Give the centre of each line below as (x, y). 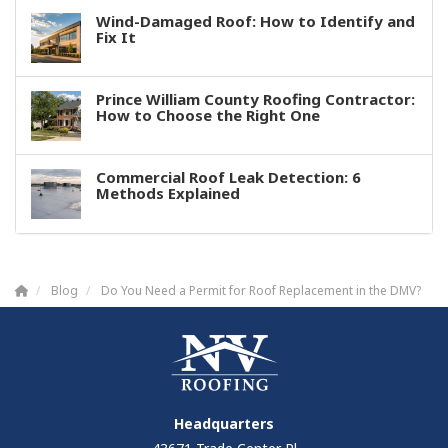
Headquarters (224, 424)
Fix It (116, 37)
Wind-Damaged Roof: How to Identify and (255, 21)
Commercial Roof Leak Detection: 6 (228, 177)
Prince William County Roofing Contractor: (255, 99)
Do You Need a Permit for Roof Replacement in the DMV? (261, 290)
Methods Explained (168, 193)
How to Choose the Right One (208, 115)
